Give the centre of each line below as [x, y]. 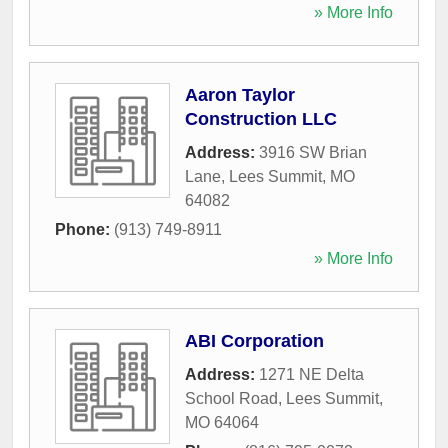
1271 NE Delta [311, 374]
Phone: [84, 229]
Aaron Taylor [240, 94]
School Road [231, 398]
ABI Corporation [254, 340]
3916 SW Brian [313, 152]
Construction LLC [261, 118]
